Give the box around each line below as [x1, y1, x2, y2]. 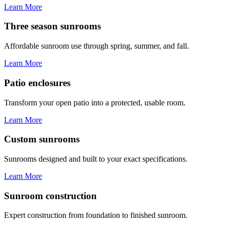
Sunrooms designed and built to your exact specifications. [4, 155, 187, 164]
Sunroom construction [4, 190, 97, 201]
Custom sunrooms [4, 134, 80, 145]
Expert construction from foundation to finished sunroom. [4, 211, 187, 220]
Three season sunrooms [4, 21, 101, 32]
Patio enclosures [4, 77, 70, 88]
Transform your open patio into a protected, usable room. [4, 98, 185, 107]
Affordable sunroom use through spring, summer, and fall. [4, 42, 189, 51]
